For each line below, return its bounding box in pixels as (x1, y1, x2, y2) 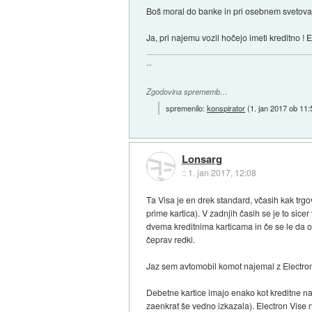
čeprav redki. (146, 233, 196, 245)
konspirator (207, 102, 246, 114)
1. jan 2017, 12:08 (187, 166, 256, 179)
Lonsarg (181, 151, 222, 167)
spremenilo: (166, 102, 208, 114)
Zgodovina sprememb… (146, 86, 228, 97)
